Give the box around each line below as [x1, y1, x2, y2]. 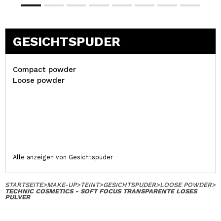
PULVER [5, 193, 30, 201]
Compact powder [13, 65, 76, 74]
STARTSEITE [5, 181, 43, 188]
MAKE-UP [47, 181, 76, 188]
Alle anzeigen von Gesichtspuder [13, 153, 113, 161]
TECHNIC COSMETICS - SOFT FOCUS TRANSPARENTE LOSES [5, 187, 197, 195]
